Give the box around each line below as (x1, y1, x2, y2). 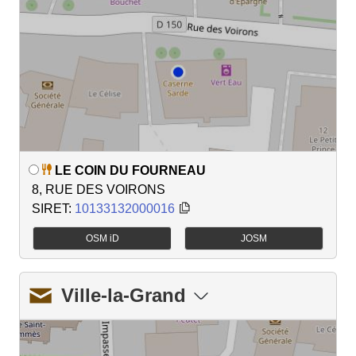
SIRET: (32, 201, 75, 215)
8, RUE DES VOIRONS (32, 182, 165, 196)
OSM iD (85, 232, 119, 244)
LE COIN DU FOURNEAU (55, 163, 206, 177)
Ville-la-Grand (61, 284, 186, 306)
